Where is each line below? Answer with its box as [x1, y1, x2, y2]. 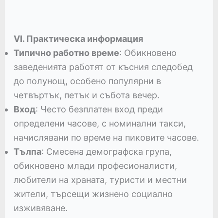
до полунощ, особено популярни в [13, 76, 161, 87]
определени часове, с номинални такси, [13, 118, 186, 129]
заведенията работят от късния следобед [13, 62, 193, 73]
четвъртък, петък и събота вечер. [13, 90, 160, 101]
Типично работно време [13, 48, 119, 58]
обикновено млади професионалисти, [13, 161, 177, 171]
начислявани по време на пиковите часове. [13, 132, 199, 143]
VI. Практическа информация [13, 34, 143, 44]
